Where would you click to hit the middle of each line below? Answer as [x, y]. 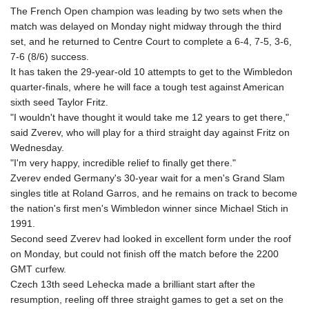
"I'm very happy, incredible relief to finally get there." [123, 163]
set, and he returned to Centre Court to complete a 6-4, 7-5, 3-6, [151, 42]
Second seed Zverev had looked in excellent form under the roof [151, 239]
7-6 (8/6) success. [50, 57]
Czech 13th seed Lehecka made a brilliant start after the [133, 285]
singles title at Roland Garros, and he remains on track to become [154, 193]
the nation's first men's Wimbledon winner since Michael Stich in [149, 209]
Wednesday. [37, 148]
